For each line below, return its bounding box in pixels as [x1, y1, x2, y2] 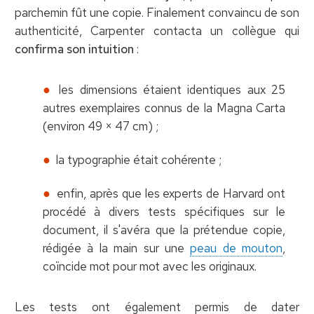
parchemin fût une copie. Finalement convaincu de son [14, 4, 300, 20]
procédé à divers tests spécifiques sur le [42, 203, 286, 219]
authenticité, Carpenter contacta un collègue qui [14, 22, 300, 39]
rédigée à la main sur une [42, 240, 191, 256]
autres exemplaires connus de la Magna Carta [42, 100, 286, 116]
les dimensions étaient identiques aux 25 [59, 81, 286, 97]
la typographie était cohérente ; [55, 151, 221, 168]
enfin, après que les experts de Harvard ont [56, 185, 286, 201]
